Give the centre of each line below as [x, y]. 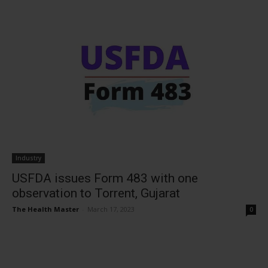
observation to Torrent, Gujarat [96, 193]
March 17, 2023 [111, 209]
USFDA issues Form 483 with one [105, 178]
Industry [28, 158]
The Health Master [45, 209]
